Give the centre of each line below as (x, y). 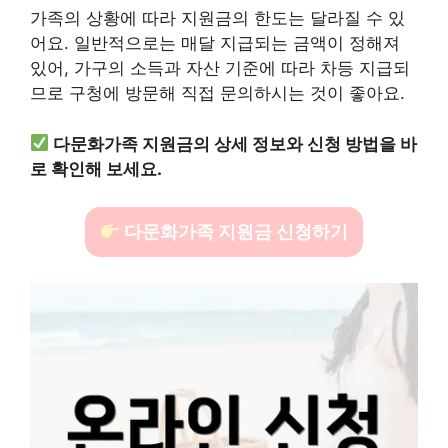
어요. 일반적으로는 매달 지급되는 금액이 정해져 (215, 43)
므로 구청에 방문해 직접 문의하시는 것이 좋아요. (217, 93)
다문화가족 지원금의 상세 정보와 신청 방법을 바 (235, 143)
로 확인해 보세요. (96, 168)
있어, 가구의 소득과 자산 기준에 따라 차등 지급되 (220, 68)
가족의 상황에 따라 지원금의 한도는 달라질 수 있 (217, 18)
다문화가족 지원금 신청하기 (234, 231)
